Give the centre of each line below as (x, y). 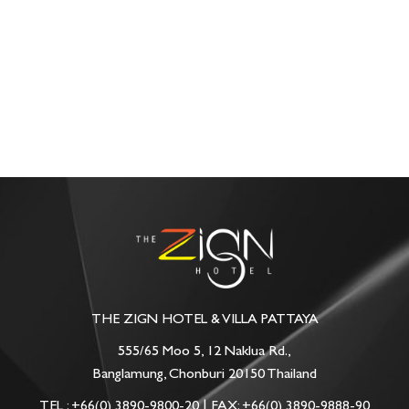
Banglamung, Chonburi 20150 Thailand (204, 373)
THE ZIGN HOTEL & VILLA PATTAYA (204, 319)
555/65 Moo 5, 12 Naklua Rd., (204, 351)
